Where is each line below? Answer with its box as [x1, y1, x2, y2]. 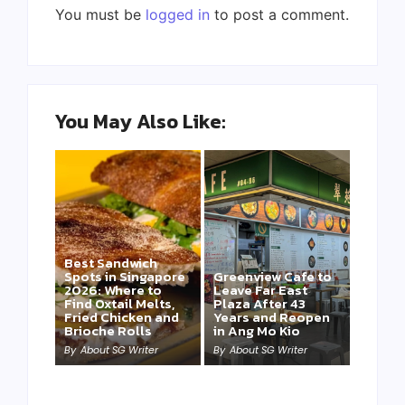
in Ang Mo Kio [213, 320, 300, 341]
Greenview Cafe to [213, 266, 332, 287]
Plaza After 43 [213, 293, 306, 314]
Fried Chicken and [64, 306, 179, 327]
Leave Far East [213, 279, 307, 300]
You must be [55, 5, 146, 24]
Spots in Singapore [64, 266, 185, 287]
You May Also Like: [55, 107, 226, 137]
